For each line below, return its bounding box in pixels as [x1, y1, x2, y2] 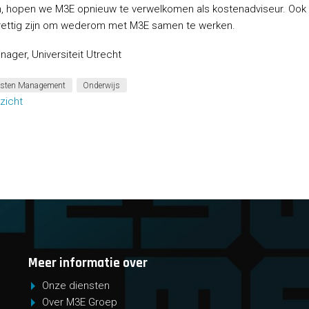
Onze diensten [41, 279, 110, 292]
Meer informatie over [28, 255, 148, 272]
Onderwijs [83, 80, 121, 90]
